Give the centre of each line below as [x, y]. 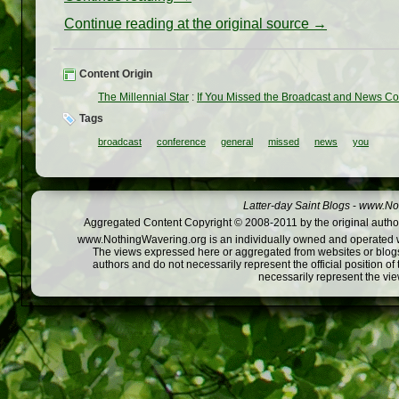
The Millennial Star [143, 98]
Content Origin [114, 74]
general [237, 142]
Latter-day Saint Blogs [297, 206]
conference [181, 142]
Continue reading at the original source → [195, 24]
